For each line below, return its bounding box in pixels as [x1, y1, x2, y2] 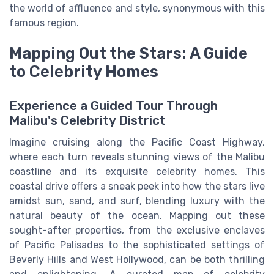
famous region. [9, 17, 79, 29]
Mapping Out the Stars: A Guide [9, 43, 248, 62]
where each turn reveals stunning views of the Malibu [9, 150, 265, 163]
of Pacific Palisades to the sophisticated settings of [9, 239, 265, 251]
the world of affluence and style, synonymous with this [9, 2, 265, 14]
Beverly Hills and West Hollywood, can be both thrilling [9, 253, 265, 265]
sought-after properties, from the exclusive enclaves [9, 224, 265, 236]
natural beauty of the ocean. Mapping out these [9, 209, 265, 221]
